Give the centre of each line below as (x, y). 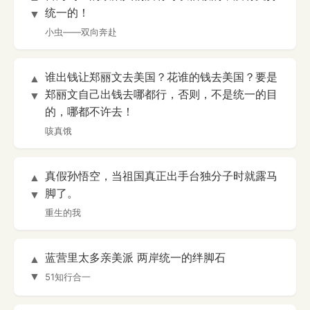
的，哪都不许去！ (89, 112)
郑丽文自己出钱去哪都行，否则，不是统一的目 (161, 94)
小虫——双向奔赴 (81, 32)
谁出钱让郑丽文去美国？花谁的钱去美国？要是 (161, 77)
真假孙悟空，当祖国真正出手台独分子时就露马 (161, 176)
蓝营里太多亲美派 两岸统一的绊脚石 (135, 258)
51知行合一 (68, 277)
